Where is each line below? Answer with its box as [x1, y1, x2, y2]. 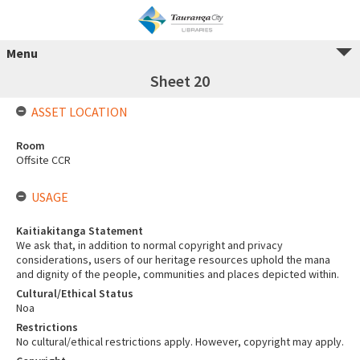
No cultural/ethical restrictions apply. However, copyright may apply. [16, 334, 344, 349]
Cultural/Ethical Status [16, 286, 133, 301]
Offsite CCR [16, 153, 71, 167]
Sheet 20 [150, 71, 210, 91]
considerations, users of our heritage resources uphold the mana [16, 252, 330, 267]
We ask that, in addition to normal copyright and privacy [16, 238, 283, 252]
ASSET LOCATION [31, 104, 128, 120]
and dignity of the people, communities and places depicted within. [16, 267, 339, 281]
